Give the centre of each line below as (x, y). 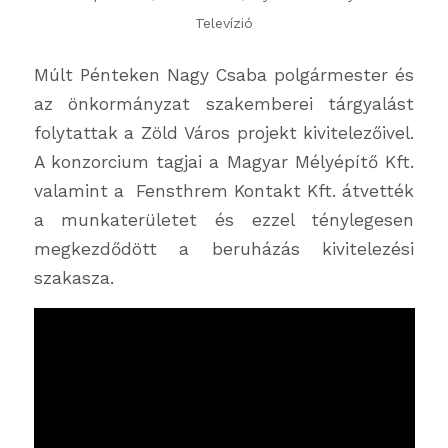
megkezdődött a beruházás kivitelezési (224, 249)
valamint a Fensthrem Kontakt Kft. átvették (224, 191)
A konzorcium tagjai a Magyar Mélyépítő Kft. (224, 162)
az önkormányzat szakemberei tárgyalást (224, 104)
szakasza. (73, 278)
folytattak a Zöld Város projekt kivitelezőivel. (224, 133)
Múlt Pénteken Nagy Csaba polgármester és (224, 75)
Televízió (223, 23)
